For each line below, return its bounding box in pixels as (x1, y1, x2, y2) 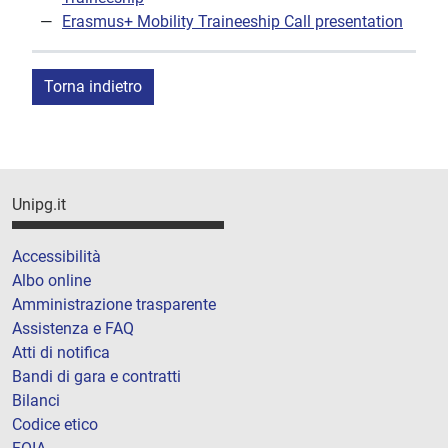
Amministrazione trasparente (12, 294, 216, 314)
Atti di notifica (12, 342, 110, 362)
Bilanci (12, 390, 60, 410)
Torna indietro (44, 77, 142, 97)
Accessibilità (12, 246, 101, 266)
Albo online (12, 270, 91, 290)
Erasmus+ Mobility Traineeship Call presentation (62, 12, 403, 32)
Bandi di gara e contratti (12, 366, 181, 386)
